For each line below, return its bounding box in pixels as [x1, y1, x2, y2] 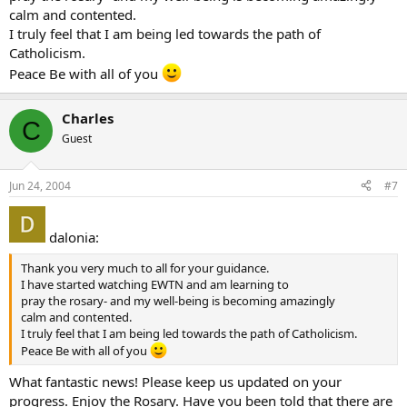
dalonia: [45, 227, 99, 246]
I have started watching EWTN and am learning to [21, 276, 289, 293]
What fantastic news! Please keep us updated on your [9, 372, 342, 391]
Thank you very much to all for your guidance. [21, 260, 269, 276]
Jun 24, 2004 [9, 177, 71, 194]
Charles [62, 109, 114, 127]
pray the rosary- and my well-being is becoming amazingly [21, 293, 335, 309]
